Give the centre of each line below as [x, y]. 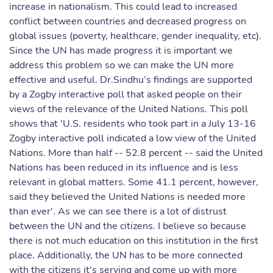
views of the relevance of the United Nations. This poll [129, 109]
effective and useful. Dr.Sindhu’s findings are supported [131, 80]
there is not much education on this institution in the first [134, 241]
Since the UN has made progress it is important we [121, 51]
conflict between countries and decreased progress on [128, 21]
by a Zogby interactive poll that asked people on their [126, 94]
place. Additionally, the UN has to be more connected [126, 255]
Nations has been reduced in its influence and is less [124, 168]
